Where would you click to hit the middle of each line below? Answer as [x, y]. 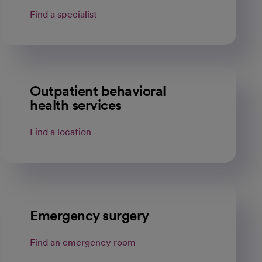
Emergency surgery [89, 216]
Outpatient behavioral [98, 91]
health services [76, 105]
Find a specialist [64, 14]
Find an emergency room [83, 242]
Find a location [61, 132]
